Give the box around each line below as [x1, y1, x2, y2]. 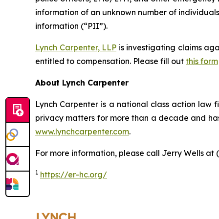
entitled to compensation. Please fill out [35, 56, 186, 66]
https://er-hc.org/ [40, 169, 107, 179]
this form [186, 56, 218, 66]
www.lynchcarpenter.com [35, 126, 129, 136]
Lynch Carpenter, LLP [35, 42, 117, 52]
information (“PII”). [35, 21, 108, 31]
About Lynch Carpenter [35, 77, 129, 88]
